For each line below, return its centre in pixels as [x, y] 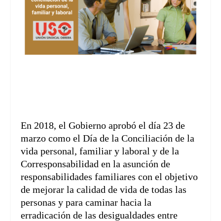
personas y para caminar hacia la [86, 203]
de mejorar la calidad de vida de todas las [104, 190]
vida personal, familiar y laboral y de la [100, 151]
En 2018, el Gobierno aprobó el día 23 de [103, 126]
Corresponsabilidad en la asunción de [96, 164]
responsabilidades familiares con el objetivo [110, 177]
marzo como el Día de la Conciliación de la [108, 138]
